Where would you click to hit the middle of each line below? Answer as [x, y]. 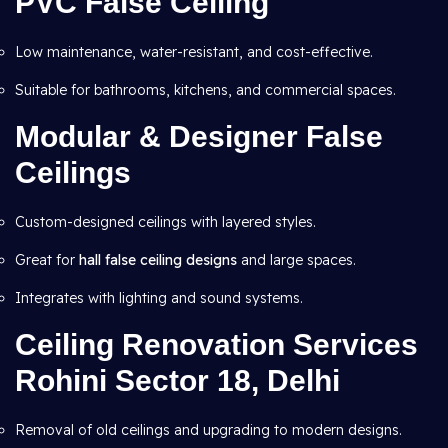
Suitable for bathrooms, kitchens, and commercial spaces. [205, 90]
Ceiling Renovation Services [216, 344]
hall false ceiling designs [158, 260]
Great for [47, 260]
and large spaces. [296, 260]
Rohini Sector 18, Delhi [177, 380]
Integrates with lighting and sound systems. [159, 298]
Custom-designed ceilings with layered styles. [165, 222]
